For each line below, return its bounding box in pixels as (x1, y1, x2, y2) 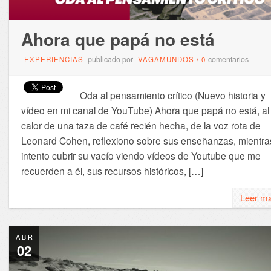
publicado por (85, 54, 135, 65)
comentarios (207, 54, 249, 65)
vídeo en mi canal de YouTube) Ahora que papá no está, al (21, 103, 269, 117)
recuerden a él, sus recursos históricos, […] (21, 164, 203, 178)
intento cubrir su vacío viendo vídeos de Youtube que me (21, 149, 261, 163)
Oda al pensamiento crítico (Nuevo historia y (79, 88, 266, 102)
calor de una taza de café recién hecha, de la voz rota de (21, 119, 261, 132)
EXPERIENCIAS (24, 54, 83, 65)
